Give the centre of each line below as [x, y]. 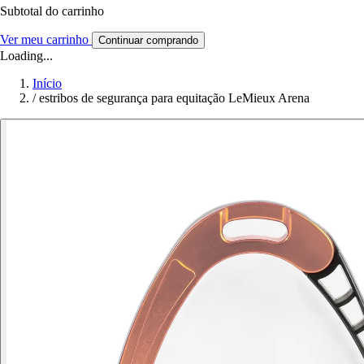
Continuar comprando [148, 41]
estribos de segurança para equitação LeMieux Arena [174, 98]
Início [47, 84]
